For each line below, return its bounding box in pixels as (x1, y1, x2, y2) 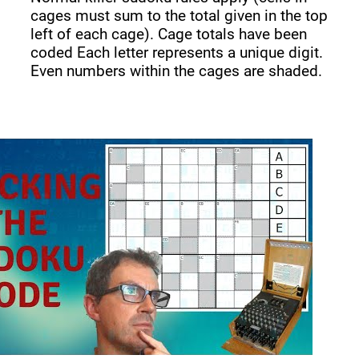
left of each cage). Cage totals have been (30, 24, 308, 43)
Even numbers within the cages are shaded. (30, 61, 323, 80)
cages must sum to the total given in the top (30, 6, 329, 25)
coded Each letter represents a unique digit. (30, 42, 324, 62)
